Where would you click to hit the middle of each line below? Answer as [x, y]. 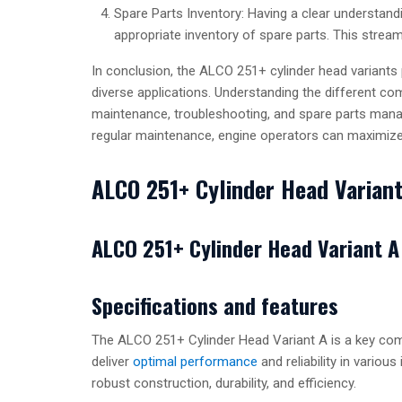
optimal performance [195, 362]
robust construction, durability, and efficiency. [224, 384]
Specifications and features [215, 306]
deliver [112, 362]
